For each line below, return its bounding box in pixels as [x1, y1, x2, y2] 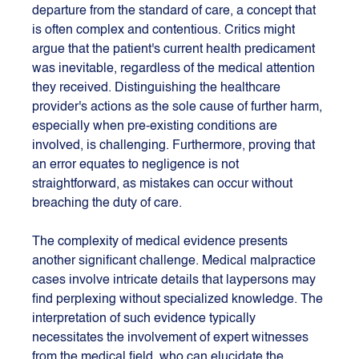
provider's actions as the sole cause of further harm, [32, 101, 326, 115]
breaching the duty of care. [32, 197, 183, 211]
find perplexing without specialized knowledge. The [32, 293, 327, 307]
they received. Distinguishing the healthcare [32, 82, 284, 95]
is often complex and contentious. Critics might [32, 24, 299, 38]
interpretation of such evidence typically [32, 313, 260, 326]
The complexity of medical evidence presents [32, 236, 292, 249]
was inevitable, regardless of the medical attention [32, 63, 319, 76]
